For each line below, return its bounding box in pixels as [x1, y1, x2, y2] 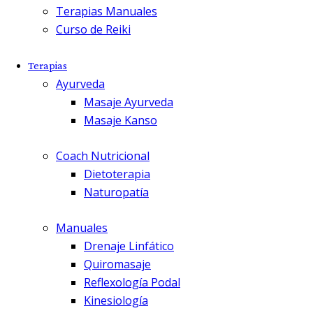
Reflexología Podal [84, 274, 180, 290]
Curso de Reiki [56, 22, 131, 38]
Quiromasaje [84, 256, 151, 272]
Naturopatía [84, 184, 149, 200]
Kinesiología [84, 292, 148, 308]
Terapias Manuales [56, 3, 157, 20]
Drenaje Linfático [84, 238, 174, 254]
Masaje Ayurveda [84, 94, 173, 110]
